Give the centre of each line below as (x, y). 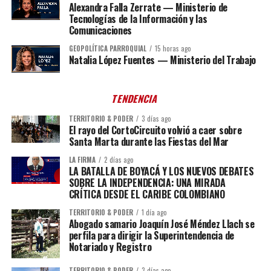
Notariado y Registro (110, 247)
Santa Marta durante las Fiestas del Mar (149, 142)
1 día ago (154, 213)
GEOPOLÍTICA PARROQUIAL (107, 49)
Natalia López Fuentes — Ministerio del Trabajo (162, 60)
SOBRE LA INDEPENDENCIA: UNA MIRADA (147, 183)
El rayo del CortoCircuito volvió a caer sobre (155, 130)
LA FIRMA (82, 160)
